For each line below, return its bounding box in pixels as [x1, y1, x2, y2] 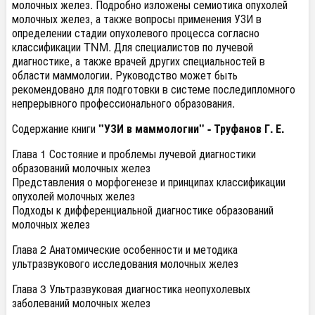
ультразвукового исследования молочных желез [12, 255, 238, 271]
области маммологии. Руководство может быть [12, 66, 238, 83]
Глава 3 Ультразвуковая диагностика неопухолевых [12, 280, 250, 297]
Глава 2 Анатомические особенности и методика [12, 240, 238, 257]
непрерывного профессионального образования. [12, 94, 235, 111]
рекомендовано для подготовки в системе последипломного [12, 80, 295, 97]
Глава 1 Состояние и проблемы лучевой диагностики [12, 145, 256, 162]
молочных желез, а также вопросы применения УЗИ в [12, 10, 262, 27]
